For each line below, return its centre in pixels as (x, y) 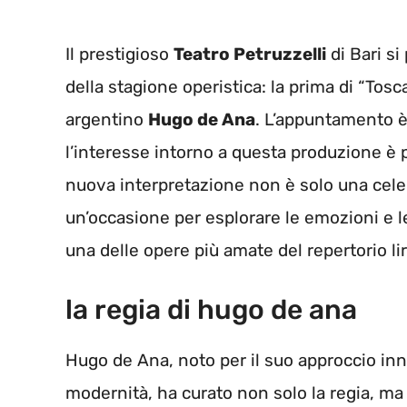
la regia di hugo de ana (211, 309)
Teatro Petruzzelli (250, 55)
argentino (107, 120)
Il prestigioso (119, 55)
